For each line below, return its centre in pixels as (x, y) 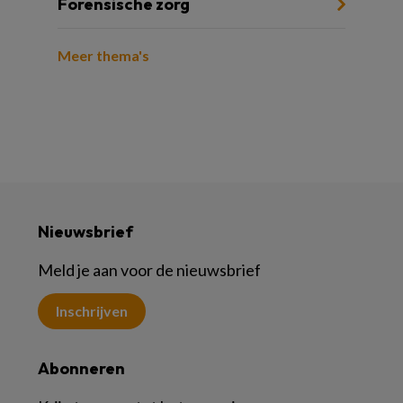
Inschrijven (92, 310)
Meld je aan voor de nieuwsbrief (149, 269)
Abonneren (81, 368)
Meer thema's (103, 55)
